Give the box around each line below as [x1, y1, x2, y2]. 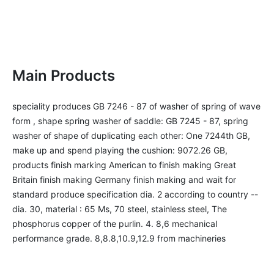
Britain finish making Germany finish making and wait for [12, 174, 236, 185]
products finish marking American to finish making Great [12, 160, 236, 170]
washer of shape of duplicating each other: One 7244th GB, [12, 130, 250, 141]
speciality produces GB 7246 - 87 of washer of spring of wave [12, 101, 261, 111]
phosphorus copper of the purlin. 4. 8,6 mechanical [12, 218, 217, 229]
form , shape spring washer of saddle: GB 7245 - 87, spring [12, 116, 248, 126]
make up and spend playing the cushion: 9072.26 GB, [12, 145, 228, 155]
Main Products [12, 67, 115, 84]
